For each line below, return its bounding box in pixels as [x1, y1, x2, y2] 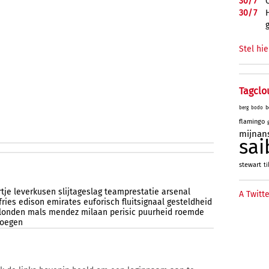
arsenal [162, 186, 190, 197]
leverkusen [14, 186, 56, 197]
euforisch [83, 196, 119, 207]
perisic [110, 207, 136, 217]
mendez [49, 207, 79, 217]
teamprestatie [104, 186, 159, 197]
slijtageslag [58, 186, 102, 197]
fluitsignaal [122, 196, 165, 207]
